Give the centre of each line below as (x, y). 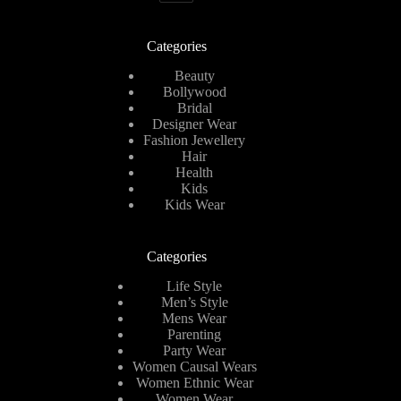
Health (195, 173)
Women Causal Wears (194, 367)
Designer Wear (195, 124)
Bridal (194, 108)
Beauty (194, 76)
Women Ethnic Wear (194, 383)
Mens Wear (195, 319)
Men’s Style (194, 303)
